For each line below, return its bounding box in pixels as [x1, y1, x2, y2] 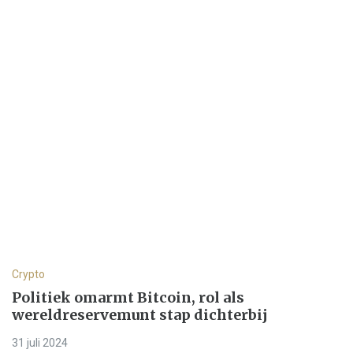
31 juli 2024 [12, 336, 68, 350]
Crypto [12, 267, 45, 281]
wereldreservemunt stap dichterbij [12, 305, 268, 324]
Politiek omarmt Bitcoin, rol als [12, 288, 244, 307]
